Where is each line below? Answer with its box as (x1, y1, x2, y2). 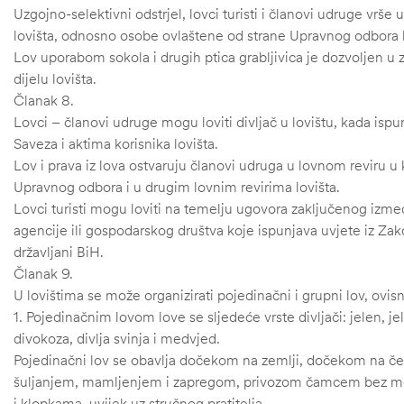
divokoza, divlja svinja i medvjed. (14, 329, 220, 348)
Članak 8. (14, 91, 74, 110)
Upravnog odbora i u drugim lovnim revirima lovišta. (14, 178, 340, 197)
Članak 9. (14, 264, 73, 283)
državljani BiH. (14, 243, 104, 262)
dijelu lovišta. (14, 69, 96, 88)
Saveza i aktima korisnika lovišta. (14, 134, 218, 153)
